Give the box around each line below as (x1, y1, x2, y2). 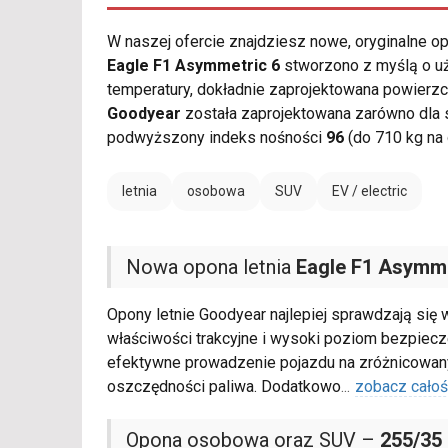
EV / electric (332, 183, 407, 200)
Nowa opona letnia (126, 255, 296, 280)
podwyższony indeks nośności (107, 128, 326, 148)
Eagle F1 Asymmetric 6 (107, 56, 280, 76)
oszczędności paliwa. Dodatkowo (107, 377, 341, 397)
